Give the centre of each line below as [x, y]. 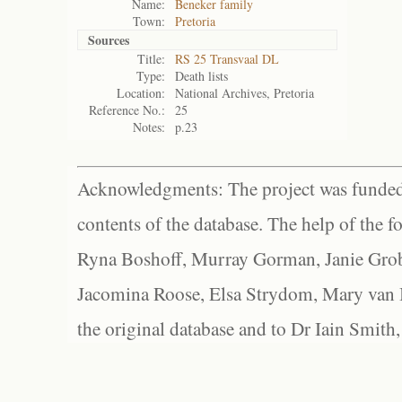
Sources [109, 40]
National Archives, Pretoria [245, 93]
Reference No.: [127, 110]
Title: [151, 59]
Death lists [201, 76]
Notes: [149, 127]
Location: [141, 93]
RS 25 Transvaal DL [227, 59]
